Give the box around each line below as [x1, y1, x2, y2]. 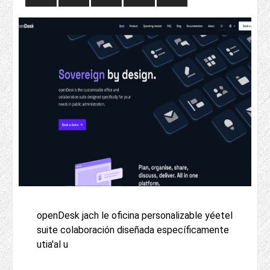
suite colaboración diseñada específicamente [37, 224, 229, 236]
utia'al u [37, 239, 68, 251]
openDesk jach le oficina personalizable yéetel [37, 210, 233, 222]
